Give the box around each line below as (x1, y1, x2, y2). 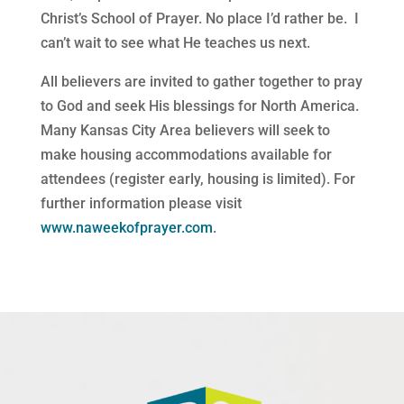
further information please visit (40, 195, 242, 213)
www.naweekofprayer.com (40, 219, 213, 237)
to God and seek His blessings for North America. (40, 97, 359, 115)
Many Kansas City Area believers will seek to (40, 122, 330, 140)
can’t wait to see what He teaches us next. (40, 34, 310, 52)
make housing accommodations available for (40, 146, 332, 164)
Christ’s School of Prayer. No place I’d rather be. (40, 10, 347, 28)
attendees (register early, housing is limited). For (40, 170, 355, 188)
